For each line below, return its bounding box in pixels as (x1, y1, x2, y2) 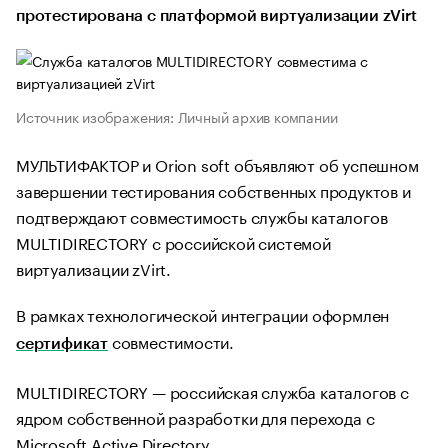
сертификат (16, 336, 108, 352)
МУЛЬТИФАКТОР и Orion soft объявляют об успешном (16, 151, 419, 176)
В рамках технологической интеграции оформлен (16, 301, 390, 326)
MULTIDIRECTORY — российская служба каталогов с (16, 378, 409, 403)
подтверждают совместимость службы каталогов (16, 203, 388, 228)
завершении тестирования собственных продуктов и (16, 177, 411, 202)
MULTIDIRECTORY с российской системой (16, 229, 331, 254)
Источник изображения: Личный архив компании (16, 105, 338, 127)
